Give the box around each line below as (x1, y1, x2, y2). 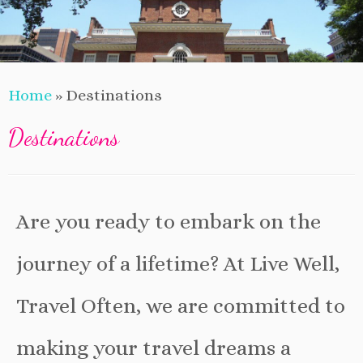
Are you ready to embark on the (16, 209, 321, 233)
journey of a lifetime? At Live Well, (16, 251, 340, 275)
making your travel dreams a (16, 335, 291, 360)
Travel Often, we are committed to (16, 293, 345, 318)
